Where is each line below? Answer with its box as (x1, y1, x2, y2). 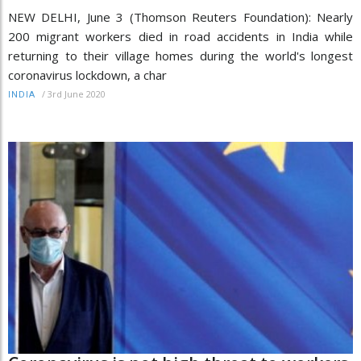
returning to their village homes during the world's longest (8, 47, 353, 64)
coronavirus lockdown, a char (8, 66, 167, 83)
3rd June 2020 (48, 87, 106, 100)
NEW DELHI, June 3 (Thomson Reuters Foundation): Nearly (8, 8, 353, 25)
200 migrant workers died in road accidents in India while (8, 27, 353, 44)
